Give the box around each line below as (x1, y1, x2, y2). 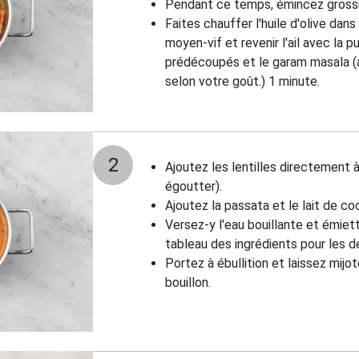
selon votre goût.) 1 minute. (165, 74, 320, 89)
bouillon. (165, 275, 214, 290)
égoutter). (165, 179, 222, 194)
